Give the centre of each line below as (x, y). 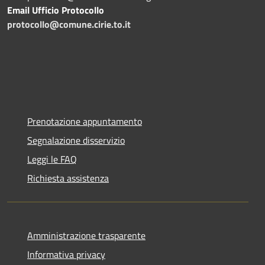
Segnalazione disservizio (76, 140)
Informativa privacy (66, 254)
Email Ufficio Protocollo (56, 10)
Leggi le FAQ (52, 159)
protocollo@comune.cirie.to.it (69, 24)
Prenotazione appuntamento (85, 121)
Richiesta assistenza (68, 178)
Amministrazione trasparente (86, 235)
